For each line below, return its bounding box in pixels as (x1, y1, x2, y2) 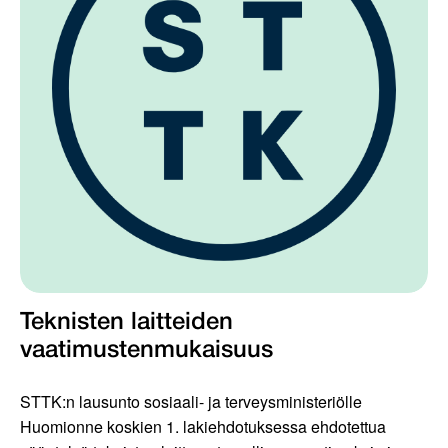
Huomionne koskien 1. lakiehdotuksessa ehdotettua (20, 415, 386, 439)
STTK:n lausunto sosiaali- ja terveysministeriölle (20, 390, 362, 414)
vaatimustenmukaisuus (20, 340, 273, 363)
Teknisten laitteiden (20, 312, 233, 335)
